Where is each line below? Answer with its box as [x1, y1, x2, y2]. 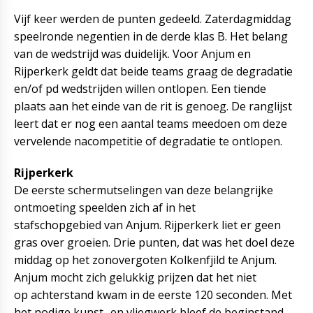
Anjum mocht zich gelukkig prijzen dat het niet [14, 270, 256, 285]
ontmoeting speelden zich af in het [14, 200, 196, 215]
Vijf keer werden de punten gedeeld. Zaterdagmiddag [14, 11, 291, 27]
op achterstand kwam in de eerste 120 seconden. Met [14, 287, 292, 303]
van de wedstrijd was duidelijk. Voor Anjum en [14, 46, 251, 61]
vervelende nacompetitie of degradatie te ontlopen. [14, 133, 282, 149]
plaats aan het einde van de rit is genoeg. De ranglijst [14, 99, 292, 114]
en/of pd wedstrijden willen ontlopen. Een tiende [14, 81, 266, 96]
